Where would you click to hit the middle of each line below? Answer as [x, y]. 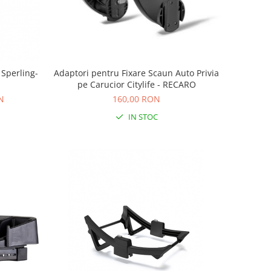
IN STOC [142, 117]
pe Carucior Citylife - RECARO [136, 85]
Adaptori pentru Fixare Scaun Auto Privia [137, 73]
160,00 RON [137, 99]
